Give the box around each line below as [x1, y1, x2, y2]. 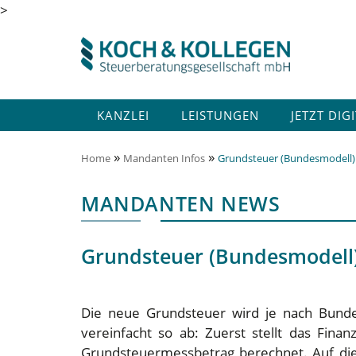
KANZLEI [97, 107, 149, 123]
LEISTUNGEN [181, 107, 259, 123]
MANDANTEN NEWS [81, 190, 281, 217]
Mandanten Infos [123, 151, 205, 165]
